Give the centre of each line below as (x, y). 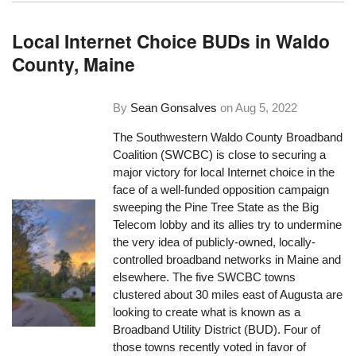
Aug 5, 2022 (267, 108)
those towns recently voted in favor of (210, 347)
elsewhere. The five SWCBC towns (205, 277)
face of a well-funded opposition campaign (221, 190)
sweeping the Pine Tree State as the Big (216, 207)
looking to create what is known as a (207, 312)
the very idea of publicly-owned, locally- (215, 242)
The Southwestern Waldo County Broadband (228, 137)
